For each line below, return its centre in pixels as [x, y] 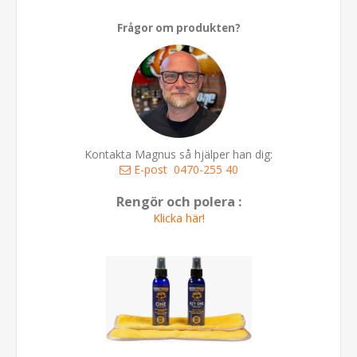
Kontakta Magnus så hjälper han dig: [178, 154]
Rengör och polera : [178, 201]
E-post [150, 169]
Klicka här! [178, 218]
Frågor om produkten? [178, 27]
